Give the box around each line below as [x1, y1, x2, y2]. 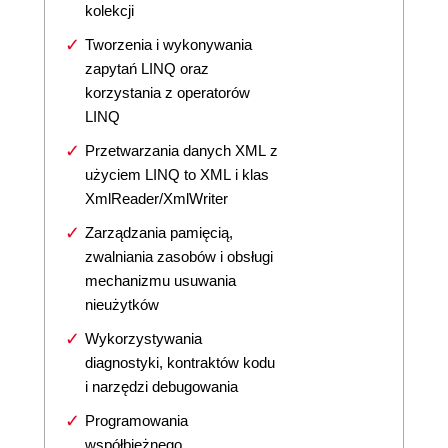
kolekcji [85, 2, 134, 19]
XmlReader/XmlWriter [85, 190, 228, 207]
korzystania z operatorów [85, 84, 250, 101]
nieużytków [85, 296, 159, 313]
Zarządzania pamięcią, [85, 224, 233, 241]
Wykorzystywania [85, 330, 202, 347]
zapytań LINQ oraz [85, 60, 209, 77]
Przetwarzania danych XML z [85, 142, 278, 159]
